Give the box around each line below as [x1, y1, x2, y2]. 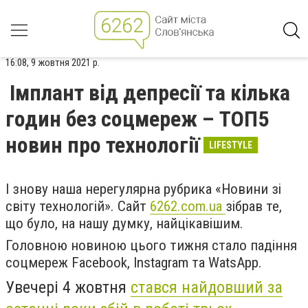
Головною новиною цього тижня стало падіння [5, 237, 297, 254]
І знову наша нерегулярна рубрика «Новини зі [5, 181, 281, 197]
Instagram [133, 254, 192, 271]
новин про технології [5, 132, 199, 158]
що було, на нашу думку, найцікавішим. [5, 215, 243, 232]
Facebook [71, 254, 127, 271]
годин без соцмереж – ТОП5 [5, 106, 269, 132]
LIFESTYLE [209, 140, 252, 151]
